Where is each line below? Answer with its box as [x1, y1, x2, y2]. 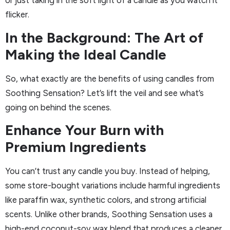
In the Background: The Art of [5, 28, 203, 46]
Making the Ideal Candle [5, 45, 166, 63]
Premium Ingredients [5, 138, 146, 156]
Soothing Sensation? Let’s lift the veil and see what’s [5, 87, 204, 98]
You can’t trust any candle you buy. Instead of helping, [5, 166, 210, 177]
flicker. [5, 9, 29, 20]
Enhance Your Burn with [5, 121, 164, 139]
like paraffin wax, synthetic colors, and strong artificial [5, 195, 206, 205]
